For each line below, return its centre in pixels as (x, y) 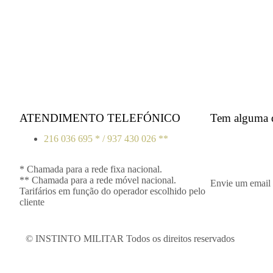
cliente (32, 202)
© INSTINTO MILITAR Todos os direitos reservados (130, 239)
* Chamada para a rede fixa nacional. (91, 169)
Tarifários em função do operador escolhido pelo (112, 191)
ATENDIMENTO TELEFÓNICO (100, 118)
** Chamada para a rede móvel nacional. (98, 180)
